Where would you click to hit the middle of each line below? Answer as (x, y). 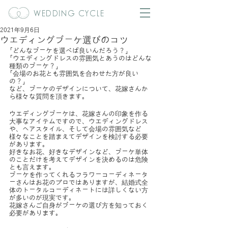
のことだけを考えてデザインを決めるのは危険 (79, 160)
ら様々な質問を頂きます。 (49, 97)
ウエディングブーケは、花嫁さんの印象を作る (79, 114)
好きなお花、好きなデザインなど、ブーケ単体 (79, 152)
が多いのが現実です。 (42, 198)
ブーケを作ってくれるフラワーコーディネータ (79, 175)
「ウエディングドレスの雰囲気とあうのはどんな (80, 59)
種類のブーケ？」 (34, 66)
